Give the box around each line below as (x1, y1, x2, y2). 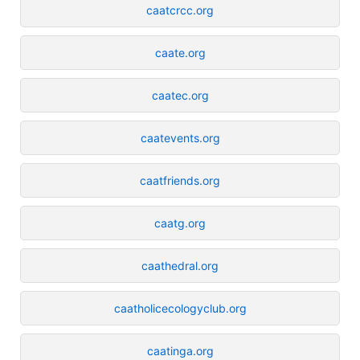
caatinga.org (146, 343, 214, 358)
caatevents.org (140, 130, 220, 145)
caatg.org (154, 215, 206, 230)
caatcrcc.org (146, 2, 214, 17)
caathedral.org (141, 258, 219, 272)
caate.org (154, 45, 206, 59)
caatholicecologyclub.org (113, 301, 247, 315)
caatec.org (151, 88, 209, 102)
